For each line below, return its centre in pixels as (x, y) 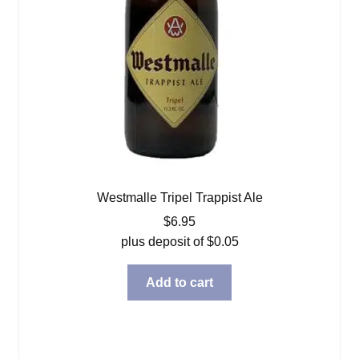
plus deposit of (163, 241)
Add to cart (179, 282)
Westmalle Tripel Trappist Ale (179, 197)
